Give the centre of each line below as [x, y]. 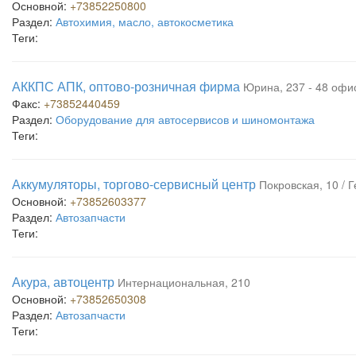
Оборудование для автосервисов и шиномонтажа [185, 119]
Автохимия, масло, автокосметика [145, 21]
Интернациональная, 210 [184, 282]
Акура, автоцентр [63, 282]
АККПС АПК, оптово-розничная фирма [126, 86]
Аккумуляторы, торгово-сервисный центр [134, 184]
